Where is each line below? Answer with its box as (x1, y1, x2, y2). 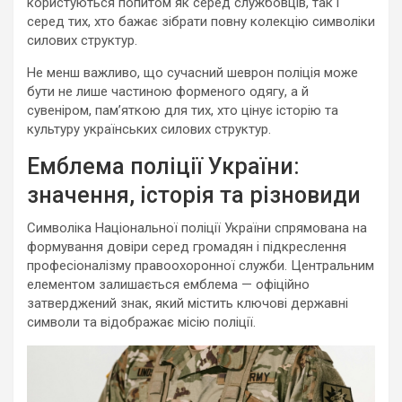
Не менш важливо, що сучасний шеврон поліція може (27, 65, 358, 81)
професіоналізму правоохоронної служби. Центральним (27, 258, 374, 274)
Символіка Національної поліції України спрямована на (27, 220, 367, 236)
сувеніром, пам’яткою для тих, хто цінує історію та (27, 102, 338, 118)
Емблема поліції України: (27, 153, 300, 179)
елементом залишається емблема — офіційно (27, 276, 310, 293)
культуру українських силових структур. (27, 121, 271, 137)
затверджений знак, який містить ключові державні (27, 295, 348, 311)
